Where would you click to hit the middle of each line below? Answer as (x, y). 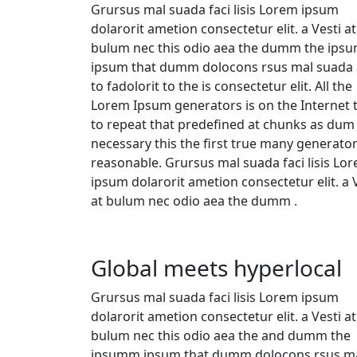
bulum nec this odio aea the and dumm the (221, 335)
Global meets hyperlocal (216, 267)
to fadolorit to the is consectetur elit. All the (222, 86)
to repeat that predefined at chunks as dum (223, 124)
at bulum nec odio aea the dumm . (194, 200)
